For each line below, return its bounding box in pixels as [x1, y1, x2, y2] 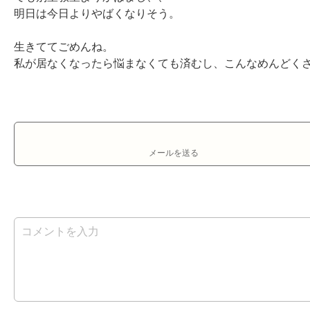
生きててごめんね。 [14, 41, 113, 53]
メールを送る [149, 148, 199, 158]
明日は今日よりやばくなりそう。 [14, 8, 180, 19]
